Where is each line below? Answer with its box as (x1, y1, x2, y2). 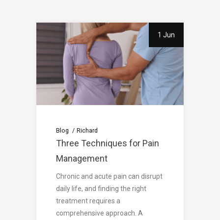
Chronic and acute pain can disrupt (56, 172, 163, 181)
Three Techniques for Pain (56, 138, 159, 149)
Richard (76, 126, 98, 134)
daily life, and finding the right (56, 185, 146, 193)
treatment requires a (56, 197, 120, 205)
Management (56, 153, 108, 164)
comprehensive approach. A (56, 209, 143, 218)
